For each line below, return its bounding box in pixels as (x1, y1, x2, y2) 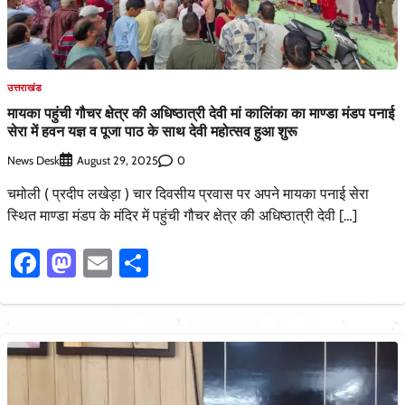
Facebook (40, 245, 156, 281)
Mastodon (76, 245, 200, 281)
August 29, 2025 (77, 154, 158, 168)
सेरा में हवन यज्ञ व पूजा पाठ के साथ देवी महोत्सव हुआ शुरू (7, 120, 297, 141)
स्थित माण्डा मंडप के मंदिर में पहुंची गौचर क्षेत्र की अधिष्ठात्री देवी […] (7, 207, 357, 225)
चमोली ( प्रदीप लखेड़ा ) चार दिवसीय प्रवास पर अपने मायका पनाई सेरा (7, 185, 369, 203)
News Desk (7, 153, 60, 167)
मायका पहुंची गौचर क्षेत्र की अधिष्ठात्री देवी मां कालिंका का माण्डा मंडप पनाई (7, 102, 394, 123)
